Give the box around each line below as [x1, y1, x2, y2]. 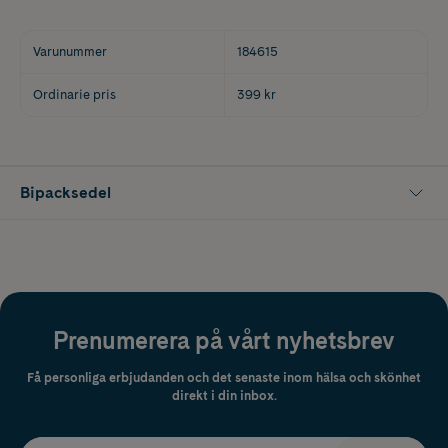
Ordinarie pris [33, 86, 116, 102]
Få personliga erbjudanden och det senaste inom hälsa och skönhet [27, 369, 421, 385]
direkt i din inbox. [171, 387, 277, 403]
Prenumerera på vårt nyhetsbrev [53, 325, 395, 355]
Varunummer [33, 43, 107, 59]
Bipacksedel [20, 182, 111, 202]
